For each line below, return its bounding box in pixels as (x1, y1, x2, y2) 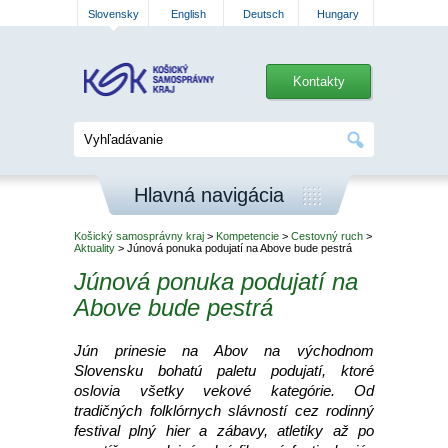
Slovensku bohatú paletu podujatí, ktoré (74, 362, 374, 379)
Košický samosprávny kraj (74, 230, 204, 242)
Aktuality (74, 242, 115, 254)
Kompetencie (216, 230, 279, 242)
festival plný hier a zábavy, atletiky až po (74, 422, 374, 439)
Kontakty (292, 74, 345, 89)
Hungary (317, 8, 359, 20)
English (170, 8, 206, 20)
